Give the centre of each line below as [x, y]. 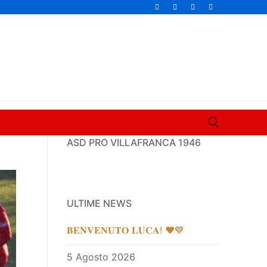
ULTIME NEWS [99, 203]
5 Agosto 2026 [101, 257]
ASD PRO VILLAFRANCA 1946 [134, 142]
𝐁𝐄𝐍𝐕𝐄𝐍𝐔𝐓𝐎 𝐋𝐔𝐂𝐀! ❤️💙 [125, 230]
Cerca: [229, 173]
